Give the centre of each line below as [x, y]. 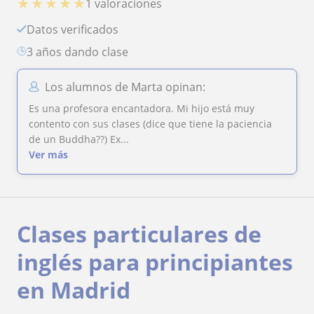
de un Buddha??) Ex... [79, 139]
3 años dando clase [81, 52]
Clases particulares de [139, 233]
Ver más [48, 154]
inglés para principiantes [155, 261]
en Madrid [74, 289]
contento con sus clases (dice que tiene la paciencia [150, 123]
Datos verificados [77, 29]
